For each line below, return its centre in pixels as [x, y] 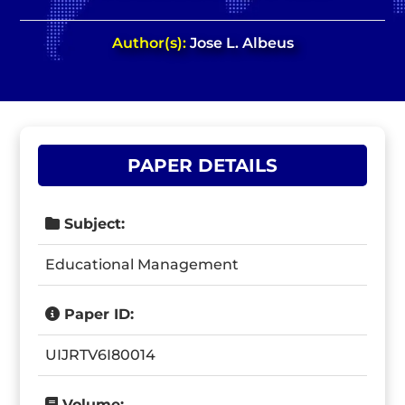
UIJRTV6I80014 [101, 355]
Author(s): [151, 43]
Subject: [93, 224]
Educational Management [142, 264]
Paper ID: [97, 314]
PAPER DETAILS [202, 165]
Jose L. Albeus [241, 43]
